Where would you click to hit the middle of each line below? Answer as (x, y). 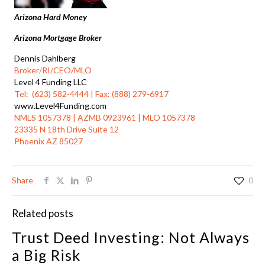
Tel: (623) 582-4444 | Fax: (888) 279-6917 (92, 94)
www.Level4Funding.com (61, 106)
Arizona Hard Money (51, 17)
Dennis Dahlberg (45, 59)
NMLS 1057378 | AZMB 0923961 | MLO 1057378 (105, 118)
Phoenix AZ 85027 (49, 141)
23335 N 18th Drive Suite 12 (67, 130)
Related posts (43, 214)
